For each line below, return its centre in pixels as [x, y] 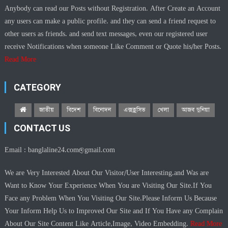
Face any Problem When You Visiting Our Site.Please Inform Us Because [111, 199]
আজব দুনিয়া [196, 110]
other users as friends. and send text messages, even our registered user [106, 34]
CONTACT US [42, 128]
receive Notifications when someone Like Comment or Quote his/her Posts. [113, 47]
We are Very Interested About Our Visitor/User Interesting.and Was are [107, 173]
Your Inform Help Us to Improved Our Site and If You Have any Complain [114, 211]
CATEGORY [38, 88]
